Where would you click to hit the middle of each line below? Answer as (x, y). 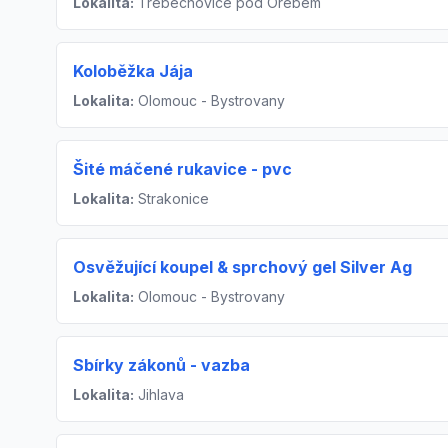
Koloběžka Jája (133, 71)
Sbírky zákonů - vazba (161, 365)
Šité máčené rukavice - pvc (182, 169)
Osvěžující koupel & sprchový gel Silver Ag (242, 267)
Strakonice (171, 198)
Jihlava (159, 394)
